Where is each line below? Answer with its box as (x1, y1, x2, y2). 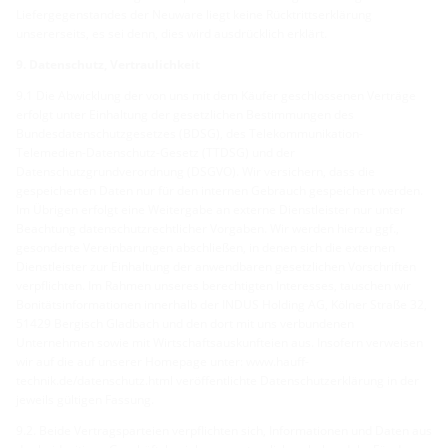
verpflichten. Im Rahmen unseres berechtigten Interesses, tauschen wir (16, 276, 411, 294)
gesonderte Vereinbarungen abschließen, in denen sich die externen (16, 238, 395, 256)
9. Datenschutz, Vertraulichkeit (16, 55, 200, 73)
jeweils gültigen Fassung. (16, 390, 154, 408)
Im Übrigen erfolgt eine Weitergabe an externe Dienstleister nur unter (16, 200, 405, 218)
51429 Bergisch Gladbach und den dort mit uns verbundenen (16, 314, 354, 332)
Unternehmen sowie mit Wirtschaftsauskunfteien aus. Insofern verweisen (16, 333, 423, 351)
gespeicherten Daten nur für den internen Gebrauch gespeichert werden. (16, 181, 423, 199)
